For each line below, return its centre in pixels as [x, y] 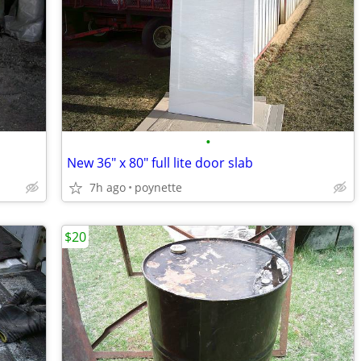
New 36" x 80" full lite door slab [160, 163]
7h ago [108, 187]
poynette [158, 187]
